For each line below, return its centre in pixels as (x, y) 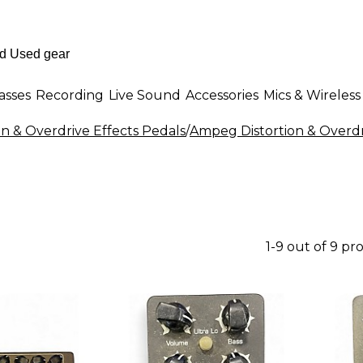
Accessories (222, 95)
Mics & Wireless (312, 95)
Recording (70, 95)
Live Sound (145, 95)
